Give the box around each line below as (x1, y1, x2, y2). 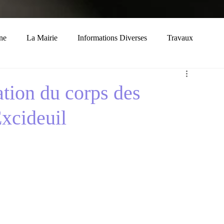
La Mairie (26, 33, 57, 42)
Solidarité (116, 73, 146, 82)
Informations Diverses (77, 33, 147, 42)
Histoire (71, 73, 96, 82)
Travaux (167, 33, 193, 42)
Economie (19, 73, 51, 82)
